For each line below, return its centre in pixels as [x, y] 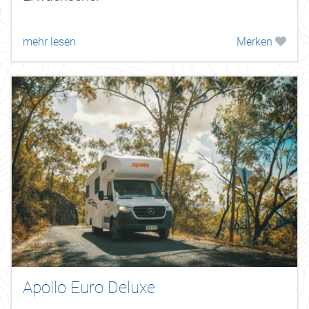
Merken [256, 41]
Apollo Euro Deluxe [89, 287]
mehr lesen [49, 41]
